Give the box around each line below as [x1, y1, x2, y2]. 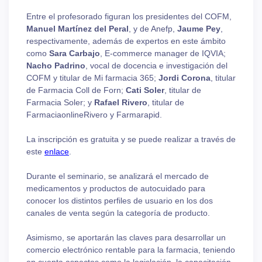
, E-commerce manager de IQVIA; [100, 49, 226, 58]
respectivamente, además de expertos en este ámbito [26, 36, 226, 46]
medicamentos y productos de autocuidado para [26, 184, 205, 194]
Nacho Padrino [26, 61, 85, 71]
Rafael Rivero [94, 98, 147, 108]
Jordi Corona [158, 73, 211, 83]
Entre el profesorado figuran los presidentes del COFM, [26, 12, 232, 22]
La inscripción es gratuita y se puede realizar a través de [26, 135, 236, 144]
